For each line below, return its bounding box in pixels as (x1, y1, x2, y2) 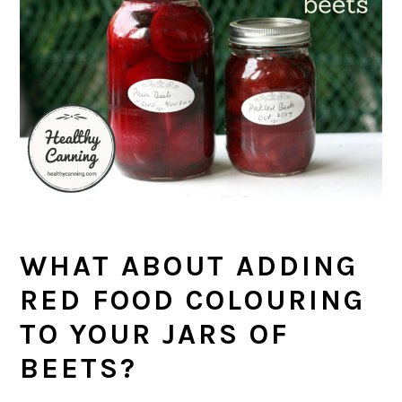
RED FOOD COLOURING (20, 283, 366, 317)
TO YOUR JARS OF (20, 317, 290, 351)
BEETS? (20, 351, 138, 385)
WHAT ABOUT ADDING (20, 249, 359, 283)
